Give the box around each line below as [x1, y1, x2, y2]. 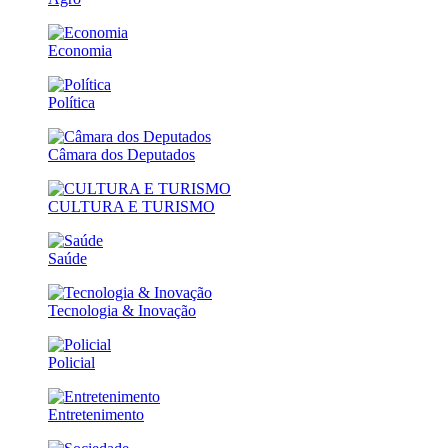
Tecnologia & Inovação [48, 301, 196, 319]
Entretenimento [48, 405, 144, 423]
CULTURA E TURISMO [48, 197, 215, 215]
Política [48, 93, 95, 111]
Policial [48, 353, 95, 371]
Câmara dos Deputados [48, 145, 195, 163]
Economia [48, 41, 112, 59]
